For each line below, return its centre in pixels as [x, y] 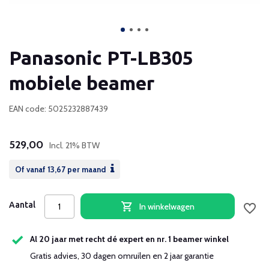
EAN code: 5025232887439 [59, 109]
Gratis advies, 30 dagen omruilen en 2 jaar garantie [122, 256]
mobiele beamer [82, 83]
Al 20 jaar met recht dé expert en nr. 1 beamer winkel [129, 239]
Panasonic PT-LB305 [101, 58]
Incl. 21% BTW [74, 145]
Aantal [22, 205]
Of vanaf [31, 169]
